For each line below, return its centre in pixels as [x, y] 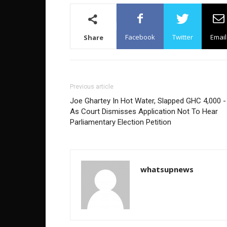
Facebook [140, 37]
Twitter [183, 37]
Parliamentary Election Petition [121, 122]
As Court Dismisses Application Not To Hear [144, 111]
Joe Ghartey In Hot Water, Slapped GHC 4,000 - [148, 101]
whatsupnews [167, 169]
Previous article [92, 87]
